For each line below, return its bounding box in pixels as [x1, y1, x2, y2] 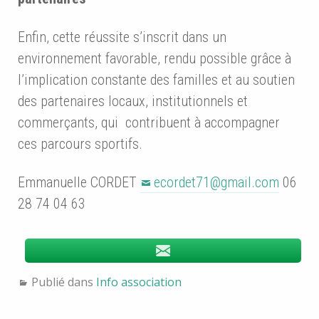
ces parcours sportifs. [18, 135, 142, 153]
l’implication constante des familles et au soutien [18, 71, 295, 89]
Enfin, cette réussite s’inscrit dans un [18, 28, 226, 46]
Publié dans [31, 274, 96, 291]
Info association [96, 274, 182, 291]
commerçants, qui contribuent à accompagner [18, 114, 280, 132]
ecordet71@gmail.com [154, 174, 279, 192]
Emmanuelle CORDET [18, 174, 140, 192]
